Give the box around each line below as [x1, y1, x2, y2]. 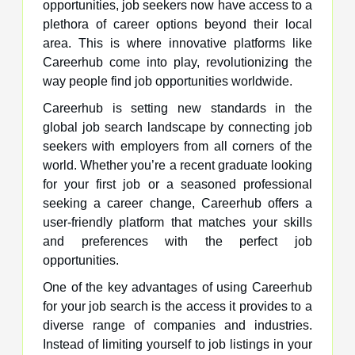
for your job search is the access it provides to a [43, 299, 312, 313]
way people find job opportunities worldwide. [43, 74, 292, 88]
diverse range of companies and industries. [43, 318, 312, 332]
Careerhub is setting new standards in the [43, 101, 312, 115]
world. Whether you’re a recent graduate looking [43, 158, 312, 172]
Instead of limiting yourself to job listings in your [43, 337, 312, 351]
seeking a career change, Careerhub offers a [43, 196, 312, 210]
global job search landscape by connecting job [43, 120, 312, 134]
